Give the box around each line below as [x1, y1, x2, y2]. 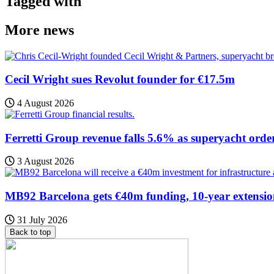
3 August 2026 [15, 156, 74, 167]
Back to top [10, 227, 51, 237]
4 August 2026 [15, 97, 74, 108]
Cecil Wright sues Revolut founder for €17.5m [5, 73, 235, 86]
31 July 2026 [15, 214, 67, 225]
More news [5, 21, 74, 38]
